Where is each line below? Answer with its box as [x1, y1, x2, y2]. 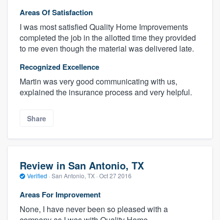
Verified [26, 171, 49, 180]
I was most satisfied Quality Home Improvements [20, 21, 188, 33]
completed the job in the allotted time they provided [20, 32, 196, 44]
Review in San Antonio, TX [20, 158, 144, 173]
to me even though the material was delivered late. [20, 43, 194, 55]
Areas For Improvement [20, 189, 101, 200]
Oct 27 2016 [99, 171, 132, 180]
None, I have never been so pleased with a [20, 203, 168, 215]
